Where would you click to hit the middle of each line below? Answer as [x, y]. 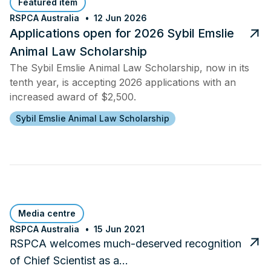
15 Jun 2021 [119, 229]
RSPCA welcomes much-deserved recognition [126, 243]
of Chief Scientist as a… [69, 260]
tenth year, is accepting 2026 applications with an [123, 82]
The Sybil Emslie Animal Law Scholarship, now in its [129, 67]
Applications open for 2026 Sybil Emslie [122, 33]
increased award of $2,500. [73, 96]
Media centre [47, 213]
